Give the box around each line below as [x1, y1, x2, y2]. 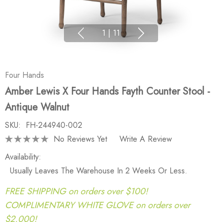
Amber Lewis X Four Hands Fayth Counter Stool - [5, 84, 210, 99]
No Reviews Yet [54, 133, 107, 145]
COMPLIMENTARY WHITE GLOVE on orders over [5, 198, 190, 212]
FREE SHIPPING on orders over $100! [5, 184, 148, 198]
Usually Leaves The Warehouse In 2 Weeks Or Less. [10, 165, 187, 176]
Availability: [5, 151, 41, 163]
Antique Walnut [5, 100, 69, 114]
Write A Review [119, 133, 172, 145]
